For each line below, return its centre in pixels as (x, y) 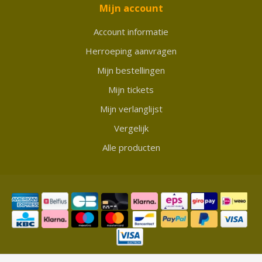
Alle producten (131, 147)
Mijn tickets (131, 89)
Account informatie (131, 31)
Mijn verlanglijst (131, 108)
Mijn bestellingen (131, 70)
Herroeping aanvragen (131, 51)
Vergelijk (131, 128)
